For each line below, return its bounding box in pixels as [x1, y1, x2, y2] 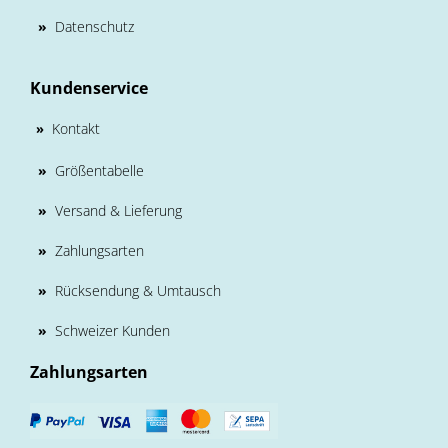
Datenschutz [55, 17, 134, 37]
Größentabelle [55, 161, 144, 181]
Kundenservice [30, 77, 148, 100]
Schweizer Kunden [55, 321, 170, 341]
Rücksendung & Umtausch [55, 281, 221, 301]
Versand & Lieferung [55, 201, 182, 221]
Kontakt [52, 119, 100, 139]
